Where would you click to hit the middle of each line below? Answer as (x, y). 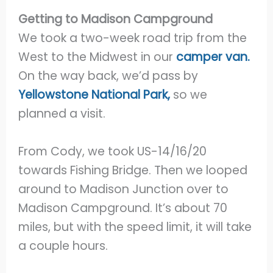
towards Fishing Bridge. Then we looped (133, 171)
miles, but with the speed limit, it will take (135, 227)
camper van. (213, 57)
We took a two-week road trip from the (133, 38)
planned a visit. (64, 114)
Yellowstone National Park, (94, 95)
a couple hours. (63, 246)
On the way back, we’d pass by (108, 76)
